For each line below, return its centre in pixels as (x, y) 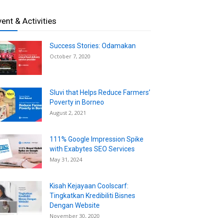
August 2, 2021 (68, 112)
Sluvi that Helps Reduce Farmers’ (100, 92)
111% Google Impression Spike (97, 139)
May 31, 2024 (66, 159)
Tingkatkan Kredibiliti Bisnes (92, 195)
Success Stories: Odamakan (93, 45)
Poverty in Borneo (77, 102)
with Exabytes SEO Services (92, 149)
